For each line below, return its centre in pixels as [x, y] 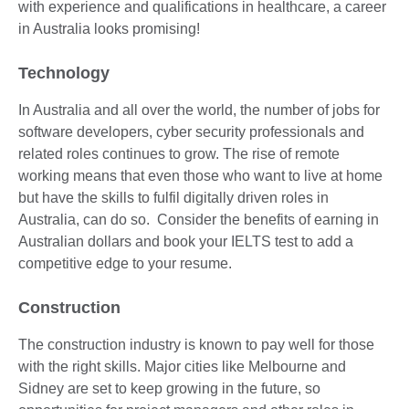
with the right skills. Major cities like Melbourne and [182, 366]
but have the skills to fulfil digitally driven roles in [173, 197]
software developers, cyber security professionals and [191, 131]
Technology [64, 73]
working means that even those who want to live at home [200, 175]
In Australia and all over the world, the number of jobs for [199, 110]
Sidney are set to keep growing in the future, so [169, 388]
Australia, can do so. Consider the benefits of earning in [199, 219]
